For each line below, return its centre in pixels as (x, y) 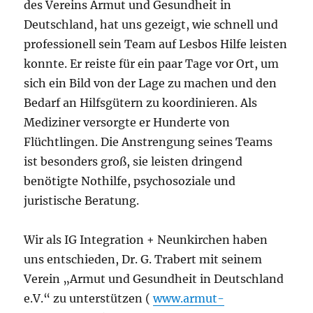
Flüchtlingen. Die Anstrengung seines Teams (148, 141)
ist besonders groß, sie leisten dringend (133, 161)
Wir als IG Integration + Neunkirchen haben (146, 239)
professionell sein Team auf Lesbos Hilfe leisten (156, 44)
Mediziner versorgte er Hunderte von (127, 122)
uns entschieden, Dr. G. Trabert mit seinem (143, 259)
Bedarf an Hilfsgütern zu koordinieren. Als (141, 102)
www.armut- (189, 298)
